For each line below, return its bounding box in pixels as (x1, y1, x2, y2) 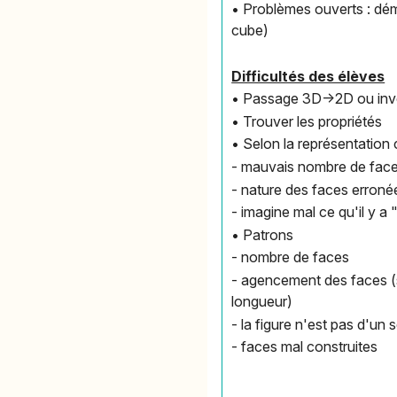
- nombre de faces (231, 248, 350, 267)
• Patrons (231, 225, 294, 244)
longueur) (231, 292, 293, 310)
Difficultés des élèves (231, 66, 385, 85)
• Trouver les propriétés (231, 112, 383, 130)
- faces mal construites (231, 338, 378, 356)
